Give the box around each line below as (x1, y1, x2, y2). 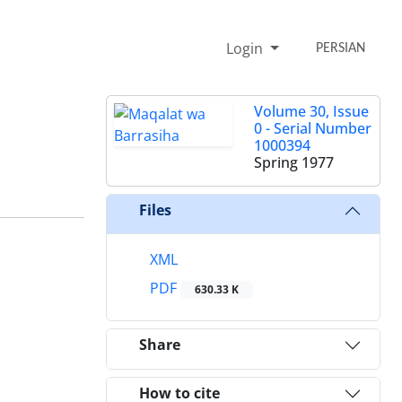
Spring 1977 (254, 152, 334, 172)
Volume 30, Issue (254, 100, 369, 121)
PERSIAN (316, 40, 366, 56)
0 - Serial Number (254, 118, 371, 138)
